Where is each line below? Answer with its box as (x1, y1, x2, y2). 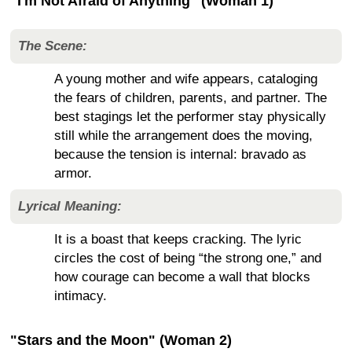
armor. (54, 166, 92, 181)
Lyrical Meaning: (18, 199, 122, 214)
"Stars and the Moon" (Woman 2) (10, 332, 232, 349)
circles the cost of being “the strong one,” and (54, 251, 321, 266)
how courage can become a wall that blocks (54, 269, 310, 285)
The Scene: (18, 38, 87, 54)
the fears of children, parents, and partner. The (54, 90, 327, 106)
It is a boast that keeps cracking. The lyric (54, 232, 302, 247)
